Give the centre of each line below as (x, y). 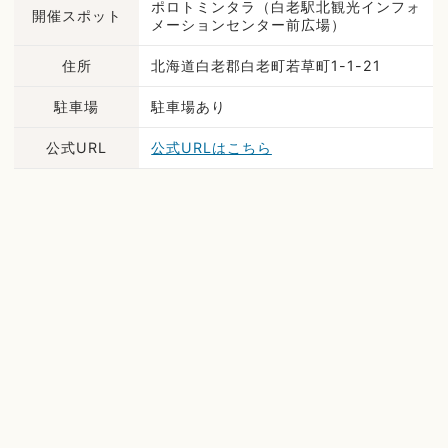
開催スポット (76, 16)
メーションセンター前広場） (248, 25)
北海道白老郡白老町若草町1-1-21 (266, 66)
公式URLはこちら (211, 148)
